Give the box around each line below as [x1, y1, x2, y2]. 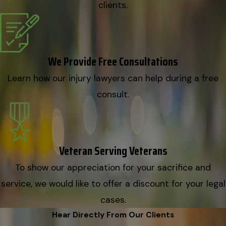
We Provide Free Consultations [48, 52, 178, 71]
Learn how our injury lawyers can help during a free [8, 73, 218, 84]
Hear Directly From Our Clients [52, 210, 174, 220]
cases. [100, 194, 126, 206]
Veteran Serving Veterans [59, 141, 167, 160]
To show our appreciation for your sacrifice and [15, 162, 211, 174]
